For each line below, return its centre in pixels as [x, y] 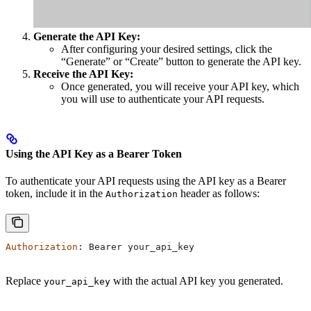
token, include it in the [56, 194]
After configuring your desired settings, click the [167, 49]
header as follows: [219, 194]
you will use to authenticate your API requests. [163, 99]
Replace [25, 281]
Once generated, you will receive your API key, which [180, 86]
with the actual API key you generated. [197, 281]
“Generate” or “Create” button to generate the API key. [181, 61]
